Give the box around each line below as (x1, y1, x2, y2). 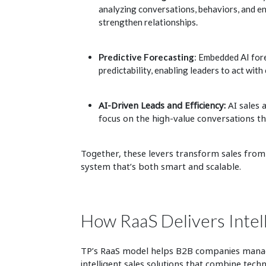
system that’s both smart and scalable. (80, 160, 243, 172)
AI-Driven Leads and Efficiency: (98, 99, 226, 111)
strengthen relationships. (98, 16, 198, 27)
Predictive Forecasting (98, 51, 194, 62)
